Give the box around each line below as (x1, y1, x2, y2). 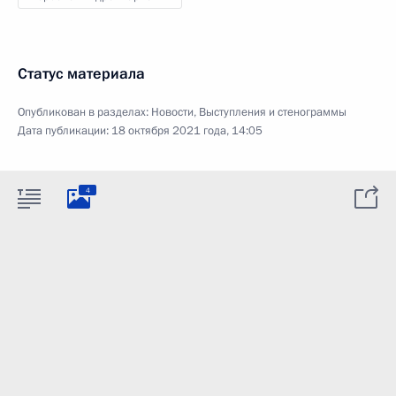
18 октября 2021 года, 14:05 (111, 123, 263, 139)
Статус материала (18, 64, 145, 84)
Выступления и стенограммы (199, 104, 346, 120)
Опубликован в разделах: (18, 104, 151, 120)
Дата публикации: (18, 123, 111, 139)
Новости (151, 104, 194, 120)
